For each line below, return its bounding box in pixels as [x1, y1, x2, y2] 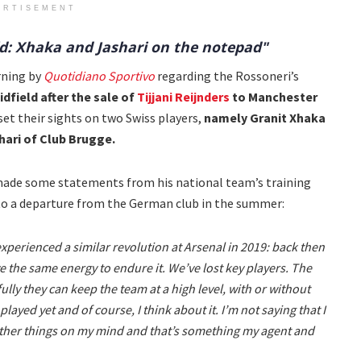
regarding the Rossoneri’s [155, 68, 299, 85]
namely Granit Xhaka [204, 110, 326, 127]
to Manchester [230, 89, 317, 106]
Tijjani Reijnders [137, 89, 230, 106]
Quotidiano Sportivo [44, 68, 155, 85]
